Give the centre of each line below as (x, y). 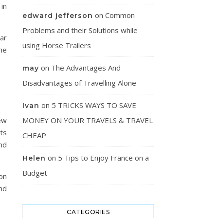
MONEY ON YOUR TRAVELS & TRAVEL (88, 120)
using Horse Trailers (57, 45)
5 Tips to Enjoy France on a (103, 158)
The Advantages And (86, 68)
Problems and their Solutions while (80, 30)
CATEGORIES (88, 212)
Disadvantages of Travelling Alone (79, 83)
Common (120, 15)
